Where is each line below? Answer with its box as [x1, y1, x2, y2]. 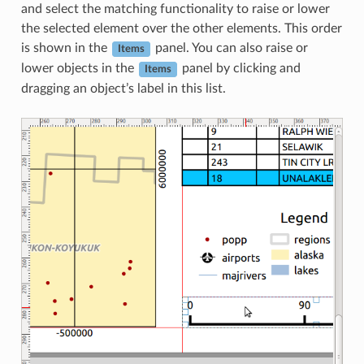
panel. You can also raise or [151, 41, 308, 55]
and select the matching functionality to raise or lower [20, 2, 330, 16]
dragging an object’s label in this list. [20, 82, 226, 96]
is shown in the [20, 41, 110, 55]
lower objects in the [20, 62, 137, 76]
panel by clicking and [178, 62, 301, 76]
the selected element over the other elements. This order [20, 22, 342, 36]
